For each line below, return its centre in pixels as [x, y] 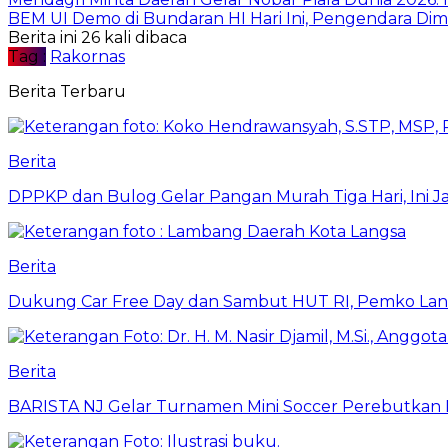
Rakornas [87, 56]
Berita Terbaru [67, 91]
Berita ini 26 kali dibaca [97, 37]
